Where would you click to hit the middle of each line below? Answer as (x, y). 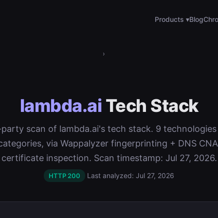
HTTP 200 (64, 176)
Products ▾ (172, 19)
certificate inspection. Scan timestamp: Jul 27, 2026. (109, 158)
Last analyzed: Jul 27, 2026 (131, 175)
